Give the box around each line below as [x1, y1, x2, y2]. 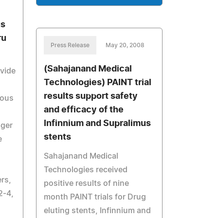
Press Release [51, 42, 90, 48]
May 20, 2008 [106, 42, 145, 48]
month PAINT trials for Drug [44, 193, 146, 201]
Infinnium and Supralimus [44, 119, 151, 128]
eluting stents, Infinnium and [44, 207, 151, 215]
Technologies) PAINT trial [44, 78, 152, 87]
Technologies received [44, 166, 128, 174]
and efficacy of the [44, 106, 124, 114]
